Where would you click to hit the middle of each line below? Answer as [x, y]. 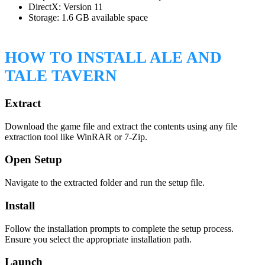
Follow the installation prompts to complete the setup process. [119, 228]
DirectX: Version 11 [66, 7]
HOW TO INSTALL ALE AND [113, 58]
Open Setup [33, 160]
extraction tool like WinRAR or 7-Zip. [76, 137]
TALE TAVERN [61, 76]
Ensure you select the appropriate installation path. [98, 239]
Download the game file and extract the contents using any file [121, 126]
